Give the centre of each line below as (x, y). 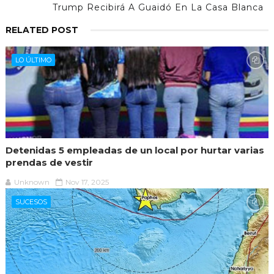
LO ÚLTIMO (33, 60)
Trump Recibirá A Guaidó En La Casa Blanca (158, 7)
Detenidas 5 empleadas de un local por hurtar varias (135, 150)
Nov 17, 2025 (87, 182)
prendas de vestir (49, 162)
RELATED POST (42, 30)
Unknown (31, 182)
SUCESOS (31, 202)
